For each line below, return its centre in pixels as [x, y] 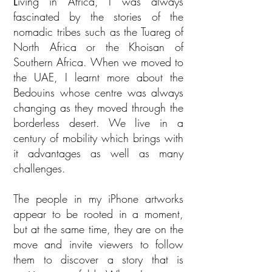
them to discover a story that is [98, 259]
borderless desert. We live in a [98, 123]
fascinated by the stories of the [98, 16]
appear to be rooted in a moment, [98, 214]
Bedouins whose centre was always [98, 92]
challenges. [39, 168]
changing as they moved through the [98, 107]
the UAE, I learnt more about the [98, 77]
